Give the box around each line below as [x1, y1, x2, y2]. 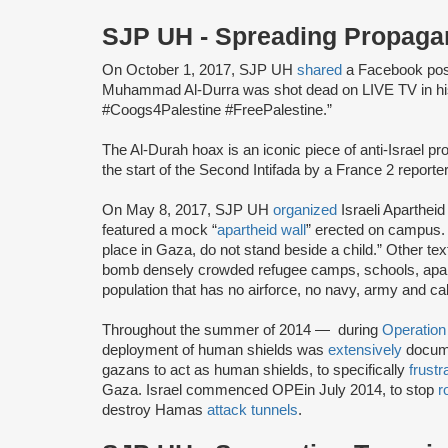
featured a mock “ [102, 221, 217, 238]
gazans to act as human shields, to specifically [102, 361, 409, 378]
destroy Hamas [102, 401, 207, 418]
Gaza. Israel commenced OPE [102, 381, 304, 398]
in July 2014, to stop [304, 381, 438, 398]
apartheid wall [217, 221, 306, 238]
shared [297, 61, 346, 78]
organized [273, 201, 337, 218]
